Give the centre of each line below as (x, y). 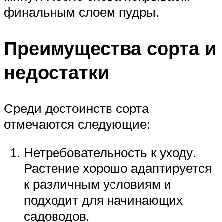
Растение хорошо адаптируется (118, 168)
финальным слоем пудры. (81, 12)
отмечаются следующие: (77, 124)
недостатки (56, 72)
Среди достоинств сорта (76, 108)
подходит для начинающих (103, 200)
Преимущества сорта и (110, 48)
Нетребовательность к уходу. (110, 152)
